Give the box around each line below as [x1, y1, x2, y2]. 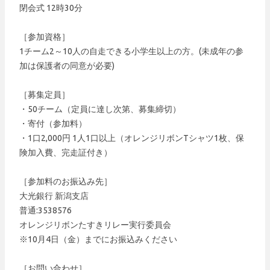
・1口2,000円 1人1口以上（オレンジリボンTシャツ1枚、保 [19, 133, 244, 143]
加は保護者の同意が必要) [19, 61, 115, 71]
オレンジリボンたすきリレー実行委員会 [19, 220, 171, 230]
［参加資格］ [19, 32, 70, 42]
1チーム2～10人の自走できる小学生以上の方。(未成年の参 [19, 46, 243, 57]
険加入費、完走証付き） [19, 148, 112, 158]
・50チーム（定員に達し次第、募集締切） [19, 104, 181, 115]
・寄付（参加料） [19, 119, 87, 129]
